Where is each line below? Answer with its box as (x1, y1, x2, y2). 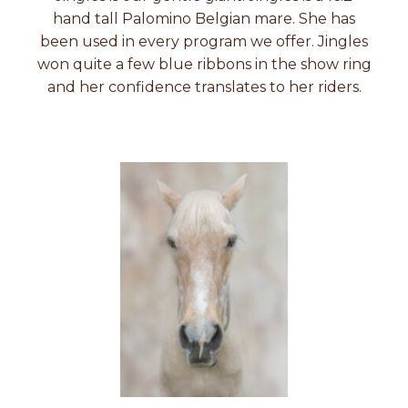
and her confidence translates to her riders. (46, 77, 362, 96)
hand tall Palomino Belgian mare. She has (53, 9, 355, 27)
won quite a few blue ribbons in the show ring (36, 55, 372, 73)
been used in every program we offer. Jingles (40, 32, 368, 50)
